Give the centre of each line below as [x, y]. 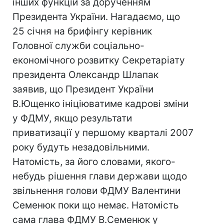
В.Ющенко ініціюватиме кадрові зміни [100, 104]
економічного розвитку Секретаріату [99, 60]
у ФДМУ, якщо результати [72, 118]
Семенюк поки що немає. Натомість [96, 205]
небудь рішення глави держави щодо [100, 176]
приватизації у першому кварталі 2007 [103, 133]
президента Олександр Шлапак [85, 75]
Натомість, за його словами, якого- [94, 162]
